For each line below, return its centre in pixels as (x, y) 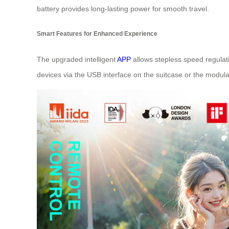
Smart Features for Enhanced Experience (97, 34)
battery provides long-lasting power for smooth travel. (123, 8)
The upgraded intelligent (77, 59)
